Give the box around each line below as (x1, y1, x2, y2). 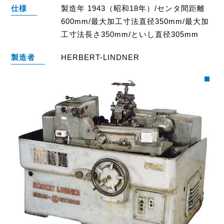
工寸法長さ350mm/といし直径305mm (61, 29, 199, 38)
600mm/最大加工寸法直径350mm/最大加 (61, 16, 209, 25)
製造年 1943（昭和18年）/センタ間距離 (61, 3, 205, 12)
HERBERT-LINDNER (61, 52, 140, 61)
